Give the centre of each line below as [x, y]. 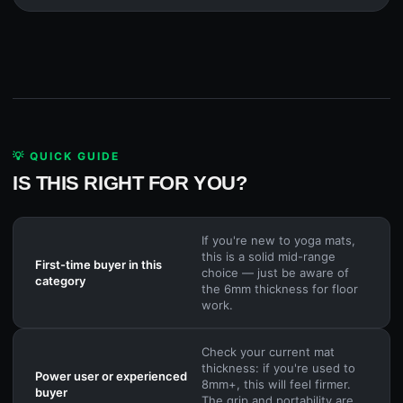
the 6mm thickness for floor [280, 289]
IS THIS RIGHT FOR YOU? [130, 184]
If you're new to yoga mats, [278, 241]
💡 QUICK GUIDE [66, 157]
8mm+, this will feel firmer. [276, 385]
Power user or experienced [111, 376]
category [60, 281]
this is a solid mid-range [269, 257]
